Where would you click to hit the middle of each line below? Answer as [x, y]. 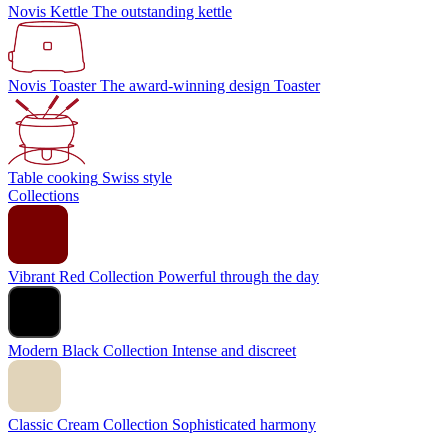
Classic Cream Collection [88, 424]
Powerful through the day [238, 276]
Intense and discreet [234, 350]
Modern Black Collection [88, 350]
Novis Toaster [52, 85]
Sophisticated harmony [244, 424]
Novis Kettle [48, 11]
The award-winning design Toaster [210, 85]
